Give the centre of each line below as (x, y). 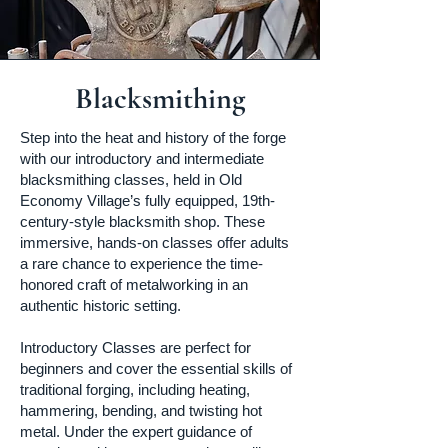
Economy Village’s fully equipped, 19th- (147, 200)
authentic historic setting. (100, 305)
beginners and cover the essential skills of (156, 368)
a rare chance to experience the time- (141, 263)
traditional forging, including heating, (135, 389)
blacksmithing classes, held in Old (131, 179)
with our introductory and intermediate (142, 158)
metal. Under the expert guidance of (136, 431)
